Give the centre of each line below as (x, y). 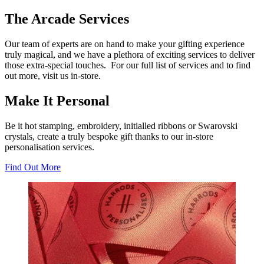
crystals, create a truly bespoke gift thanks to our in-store (109, 136)
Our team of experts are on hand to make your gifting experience (125, 44)
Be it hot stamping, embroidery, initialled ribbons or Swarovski (121, 126)
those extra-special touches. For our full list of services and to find (128, 65)
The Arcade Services (67, 19)
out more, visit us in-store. (53, 75)
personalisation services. (49, 147)
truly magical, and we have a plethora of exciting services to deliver (130, 54)
